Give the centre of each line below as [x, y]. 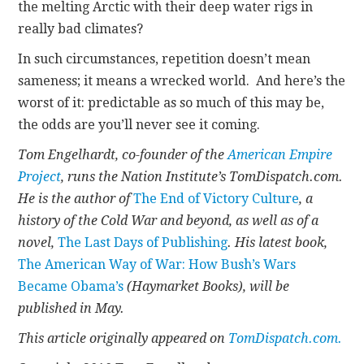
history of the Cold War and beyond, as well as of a [169, 220]
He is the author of [76, 198]
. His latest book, [278, 242]
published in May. [71, 308]
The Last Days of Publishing [143, 242]
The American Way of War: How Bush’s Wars [157, 264]
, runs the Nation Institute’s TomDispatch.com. [202, 176]
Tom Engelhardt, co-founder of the [123, 154]
